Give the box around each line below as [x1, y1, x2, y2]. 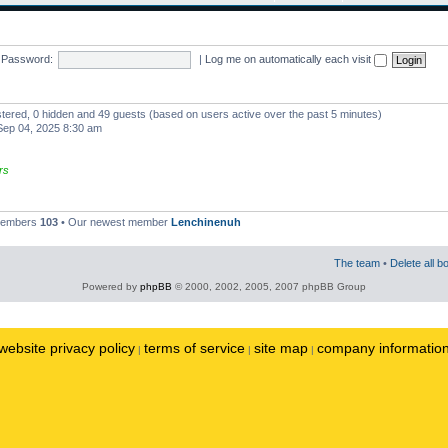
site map [254, 339, 308, 356]
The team [334, 256, 380, 269]
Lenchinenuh [171, 216, 241, 228]
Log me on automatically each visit [204, 52, 374, 65]
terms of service [144, 339, 245, 356]
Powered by [82, 280, 140, 292]
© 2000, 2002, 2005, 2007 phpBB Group [172, 280, 366, 292]
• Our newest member [58, 216, 171, 228]
